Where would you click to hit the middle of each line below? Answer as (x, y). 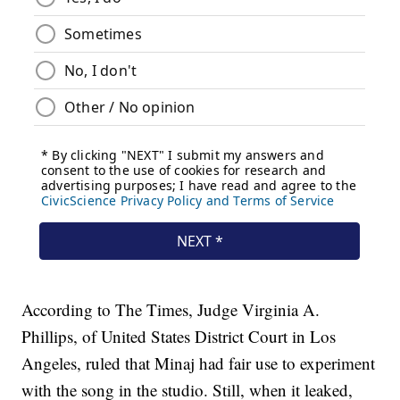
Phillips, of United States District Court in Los (179, 337)
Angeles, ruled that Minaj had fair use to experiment (199, 363)
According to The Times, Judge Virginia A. (171, 310)
